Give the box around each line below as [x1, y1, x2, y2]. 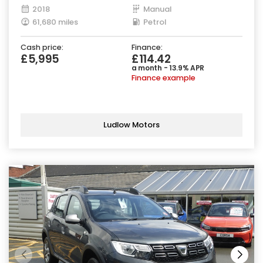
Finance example [131, 72, 195, 83]
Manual [143, 3, 171, 15]
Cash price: [21, 42, 63, 52]
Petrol [143, 16, 166, 28]
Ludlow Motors [103, 119, 160, 131]
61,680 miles [32, 16, 78, 28]
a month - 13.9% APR [131, 62, 205, 73]
